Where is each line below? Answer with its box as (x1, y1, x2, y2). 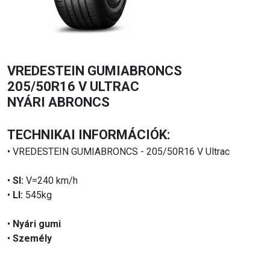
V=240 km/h (24, 175, 78, 187)
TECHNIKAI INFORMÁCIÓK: (7, 127, 170, 143)
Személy (13, 233, 52, 245)
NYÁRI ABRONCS (7, 95, 110, 110)
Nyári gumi (13, 218, 61, 230)
